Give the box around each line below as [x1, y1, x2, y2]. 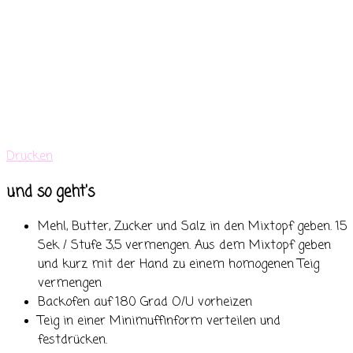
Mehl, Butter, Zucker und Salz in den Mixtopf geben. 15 [38, 217, 347, 237]
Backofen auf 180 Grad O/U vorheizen [38, 293, 252, 313]
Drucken [6, 147, 53, 166]
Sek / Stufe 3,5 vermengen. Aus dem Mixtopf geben [38, 236, 331, 256]
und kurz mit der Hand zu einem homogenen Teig [38, 255, 319, 275]
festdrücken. [38, 331, 107, 351]
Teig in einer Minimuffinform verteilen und [38, 312, 281, 332]
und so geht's [6, 180, 95, 203]
